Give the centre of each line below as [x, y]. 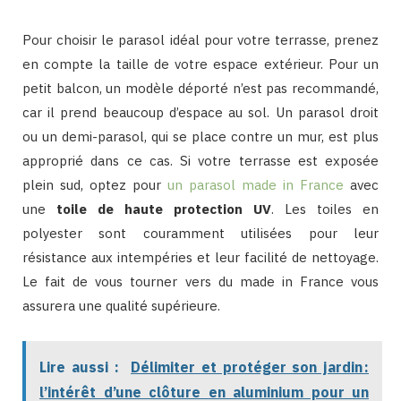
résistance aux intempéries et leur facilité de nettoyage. [200, 257]
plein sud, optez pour [95, 184]
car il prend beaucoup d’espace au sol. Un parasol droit [200, 112]
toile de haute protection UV [164, 209]
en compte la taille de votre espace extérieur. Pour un [200, 64]
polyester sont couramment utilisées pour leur [200, 233]
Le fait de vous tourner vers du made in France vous [200, 281]
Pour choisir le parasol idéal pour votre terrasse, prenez [200, 39]
